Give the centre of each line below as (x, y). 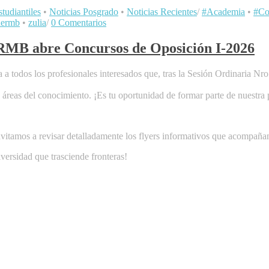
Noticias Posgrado (84, 12)
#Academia (223, 12)
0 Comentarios (79, 23)
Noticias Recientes (162, 12)
